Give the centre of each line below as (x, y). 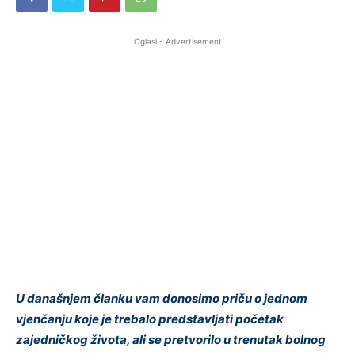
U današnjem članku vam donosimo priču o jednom (162, 299)
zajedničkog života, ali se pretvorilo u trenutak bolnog (171, 340)
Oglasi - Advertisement (177, 42)
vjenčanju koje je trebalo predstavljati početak (150, 319)
